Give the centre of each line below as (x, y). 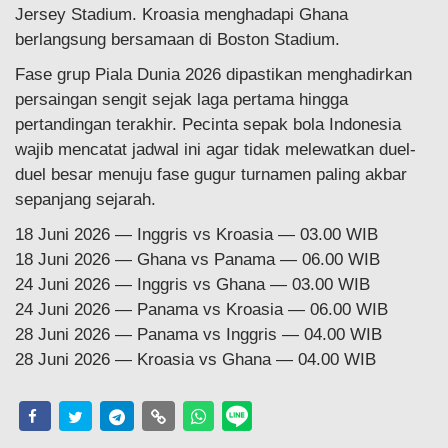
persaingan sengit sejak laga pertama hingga (181, 99)
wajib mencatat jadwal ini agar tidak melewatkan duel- (215, 149)
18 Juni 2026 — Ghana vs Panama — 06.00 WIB (197, 259)
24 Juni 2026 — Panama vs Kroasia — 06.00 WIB (201, 309)
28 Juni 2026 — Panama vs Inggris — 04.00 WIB (198, 334)
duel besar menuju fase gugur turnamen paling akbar (211, 174)
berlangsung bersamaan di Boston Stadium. (177, 39)
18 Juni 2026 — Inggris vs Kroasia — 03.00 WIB (196, 234)
